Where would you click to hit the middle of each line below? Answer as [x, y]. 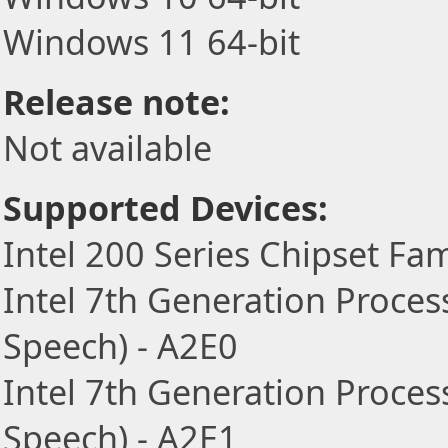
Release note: [116, 102]
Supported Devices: [165, 208]
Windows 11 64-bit [151, 42]
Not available [107, 148]
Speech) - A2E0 [120, 346]
